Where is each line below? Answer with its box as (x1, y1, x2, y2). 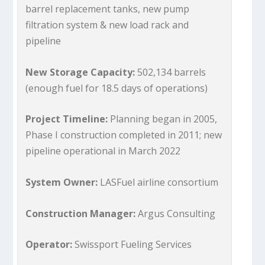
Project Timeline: (25, 112, 111, 126)
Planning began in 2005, (110, 112, 218, 126)
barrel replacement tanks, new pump (25, 2, 190, 16)
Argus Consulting (135, 206, 216, 220)
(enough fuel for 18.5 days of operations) (25, 81, 208, 95)
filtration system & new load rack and (25, 18, 189, 32)
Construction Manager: (25, 206, 136, 220)
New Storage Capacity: (25, 65, 135, 79)
